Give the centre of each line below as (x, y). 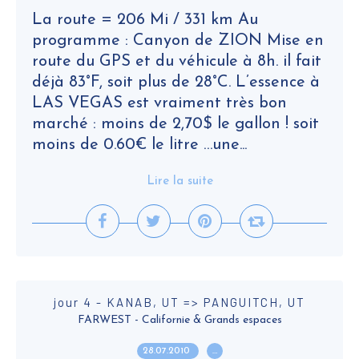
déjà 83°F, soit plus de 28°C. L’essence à (176, 83)
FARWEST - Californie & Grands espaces (179, 320)
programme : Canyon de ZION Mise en (178, 41)
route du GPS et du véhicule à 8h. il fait (177, 62)
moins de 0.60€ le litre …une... (139, 145)
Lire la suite (179, 182)
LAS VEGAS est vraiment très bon (159, 103)
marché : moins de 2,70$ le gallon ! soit (175, 124)
